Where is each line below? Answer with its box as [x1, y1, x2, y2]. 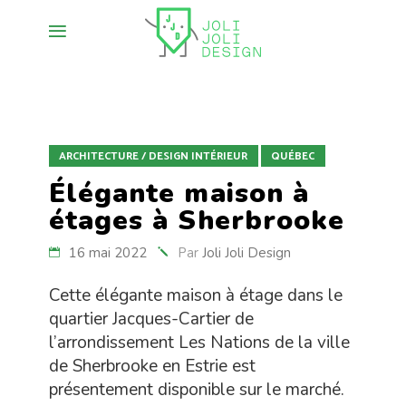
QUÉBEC [271, 148, 314, 165]
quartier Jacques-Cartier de [49, 307, 254, 331]
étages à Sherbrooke [49, 202, 344, 239]
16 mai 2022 [69, 244, 147, 262]
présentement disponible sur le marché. [49, 378, 344, 401]
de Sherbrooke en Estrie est [49, 354, 256, 378]
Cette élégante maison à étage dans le [49, 284, 343, 307]
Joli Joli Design [202, 244, 291, 262]
